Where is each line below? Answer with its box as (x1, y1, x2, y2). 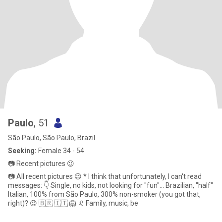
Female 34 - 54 (37, 147, 84, 155)
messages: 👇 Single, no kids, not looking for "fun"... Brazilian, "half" (8, 181, 51, 189)
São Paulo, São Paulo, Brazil (8, 134, 95, 142)
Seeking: (8, 147, 37, 155)
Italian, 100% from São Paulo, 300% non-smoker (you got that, (8, 190, 201, 198)
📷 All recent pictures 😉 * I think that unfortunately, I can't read (8, 172, 202, 180)
